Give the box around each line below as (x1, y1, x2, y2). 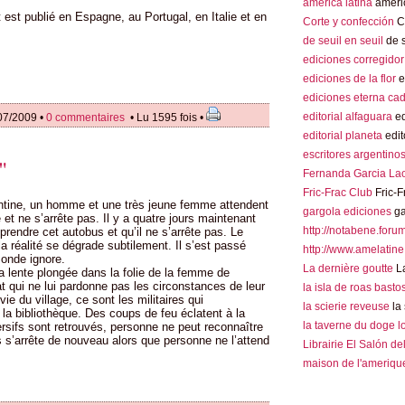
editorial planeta (303, 129, 382, 142)
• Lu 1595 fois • (127, 111, 206, 125)
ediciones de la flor (303, 72, 396, 85)
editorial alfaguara (303, 110, 392, 123)
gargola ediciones (303, 205, 391, 218)
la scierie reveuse (303, 300, 390, 313)
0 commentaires (46, 111, 127, 125)
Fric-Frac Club (303, 186, 372, 199)
